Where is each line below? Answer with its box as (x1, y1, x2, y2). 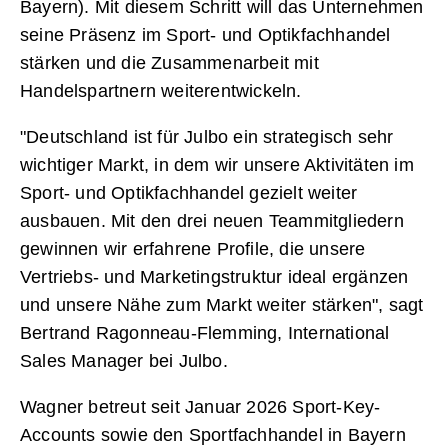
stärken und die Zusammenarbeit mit (20, 53, 319, 74)
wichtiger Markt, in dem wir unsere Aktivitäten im (20, 155, 414, 176)
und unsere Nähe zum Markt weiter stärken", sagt (20, 295, 424, 316)
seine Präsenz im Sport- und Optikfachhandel (20, 25, 391, 46)
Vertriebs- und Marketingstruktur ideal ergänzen (20, 267, 409, 288)
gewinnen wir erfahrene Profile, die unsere (20, 239, 366, 260)
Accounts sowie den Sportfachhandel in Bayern (20, 425, 406, 446)
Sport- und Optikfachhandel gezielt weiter (20, 183, 358, 204)
